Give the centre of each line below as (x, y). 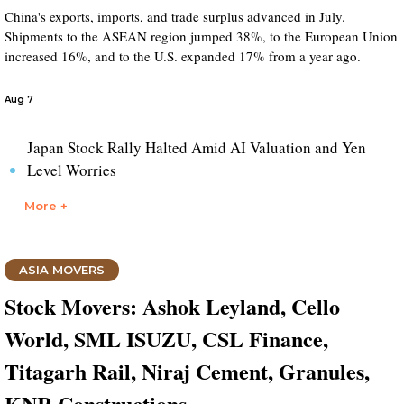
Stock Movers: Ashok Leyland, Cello (172, 306)
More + (46, 206)
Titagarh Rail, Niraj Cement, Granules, (187, 371)
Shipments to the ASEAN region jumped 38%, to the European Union (201, 36)
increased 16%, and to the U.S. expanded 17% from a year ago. (183, 56)
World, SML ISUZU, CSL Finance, (166, 339)
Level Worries (72, 170)
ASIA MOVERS (62, 270)
